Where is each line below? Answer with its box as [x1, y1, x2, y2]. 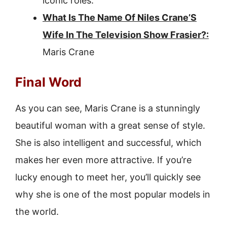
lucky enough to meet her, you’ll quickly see [15, 172, 201, 182]
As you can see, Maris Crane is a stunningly [15, 103, 200, 113]
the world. [15, 206, 59, 217]
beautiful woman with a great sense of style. [15, 120, 205, 131]
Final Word [15, 74, 82, 90]
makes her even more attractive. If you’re [15, 155, 192, 165]
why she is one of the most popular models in [15, 189, 210, 200]
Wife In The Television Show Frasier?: [43, 29, 209, 40]
